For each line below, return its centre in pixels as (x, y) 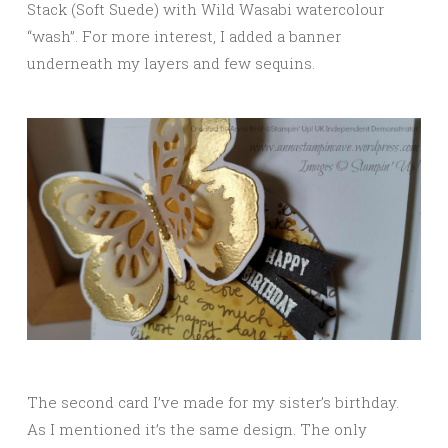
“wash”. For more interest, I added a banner (184, 35)
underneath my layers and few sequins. (171, 62)
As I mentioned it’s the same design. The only (197, 428)
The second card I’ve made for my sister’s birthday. (213, 401)
